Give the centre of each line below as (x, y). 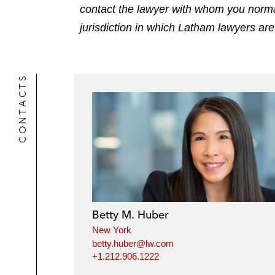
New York (112, 230)
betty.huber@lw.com (133, 243)
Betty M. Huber (130, 215)
